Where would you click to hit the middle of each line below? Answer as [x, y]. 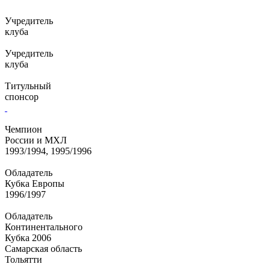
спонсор [22, 97]
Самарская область [43, 249]
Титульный [28, 86]
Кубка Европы [35, 184]
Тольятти [24, 259]
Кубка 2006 [28, 238]
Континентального [44, 227]
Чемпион [24, 129]
